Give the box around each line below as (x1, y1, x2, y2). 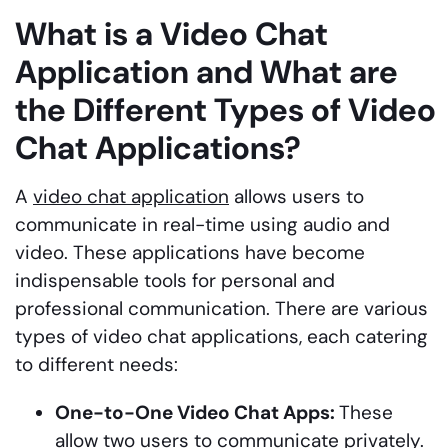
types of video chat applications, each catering (15, 323, 428, 349)
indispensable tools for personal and (15, 267, 335, 293)
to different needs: (15, 351, 178, 377)
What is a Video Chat (15, 12, 328, 55)
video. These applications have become (15, 239, 365, 265)
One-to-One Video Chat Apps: (55, 399, 339, 425)
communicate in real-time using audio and (15, 211, 390, 237)
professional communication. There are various (15, 295, 428, 321)
